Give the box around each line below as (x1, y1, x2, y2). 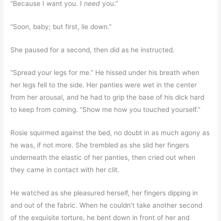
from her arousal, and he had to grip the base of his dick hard (10, 93, 205, 102)
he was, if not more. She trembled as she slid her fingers (10, 141, 189, 149)
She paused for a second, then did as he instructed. (10, 45, 175, 54)
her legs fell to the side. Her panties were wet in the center (10, 81, 197, 89)
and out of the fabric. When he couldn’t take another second (10, 201, 203, 210)
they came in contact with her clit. (10, 166, 120, 174)
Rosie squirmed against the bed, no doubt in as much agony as (10, 129, 210, 137)
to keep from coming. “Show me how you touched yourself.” (10, 106, 201, 114)
